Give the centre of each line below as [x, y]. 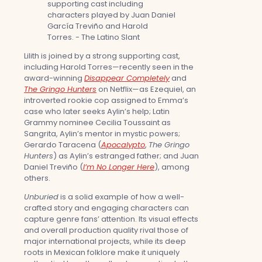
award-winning [54, 78]
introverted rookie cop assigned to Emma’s [106, 100]
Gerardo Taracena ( [63, 144]
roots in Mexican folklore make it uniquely [102, 252]
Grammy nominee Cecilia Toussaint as [97, 122]
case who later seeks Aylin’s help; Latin [97, 111]
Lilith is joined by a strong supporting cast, [102, 56]
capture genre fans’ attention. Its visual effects [111, 219]
